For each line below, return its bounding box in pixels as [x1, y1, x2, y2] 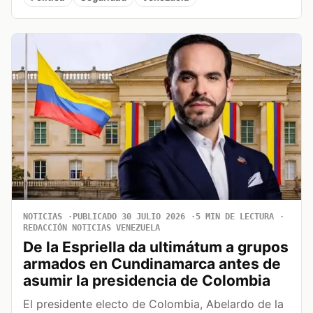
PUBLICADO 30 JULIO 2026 [73, 212, 185, 222]
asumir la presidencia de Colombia [23, 272, 270, 290]
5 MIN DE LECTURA [196, 212, 274, 222]
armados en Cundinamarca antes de [23, 255, 281, 273]
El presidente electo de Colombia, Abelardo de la [23, 297, 284, 312]
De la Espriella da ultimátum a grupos [23, 238, 289, 256]
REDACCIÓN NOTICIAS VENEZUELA [23, 223, 160, 233]
